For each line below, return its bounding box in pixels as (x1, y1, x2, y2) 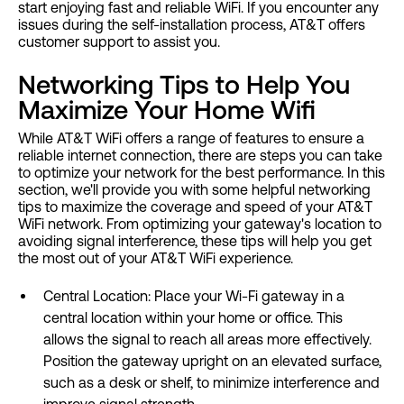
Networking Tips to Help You (18, 69, 350, 99)
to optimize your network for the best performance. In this (18, 163, 385, 180)
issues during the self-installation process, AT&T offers (18, 15, 365, 32)
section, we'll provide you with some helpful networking (18, 180, 371, 197)
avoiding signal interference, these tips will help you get (18, 232, 372, 249)
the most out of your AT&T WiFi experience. (18, 249, 293, 266)
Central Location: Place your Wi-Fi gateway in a (43, 287, 344, 304)
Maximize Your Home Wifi (18, 94, 316, 124)
